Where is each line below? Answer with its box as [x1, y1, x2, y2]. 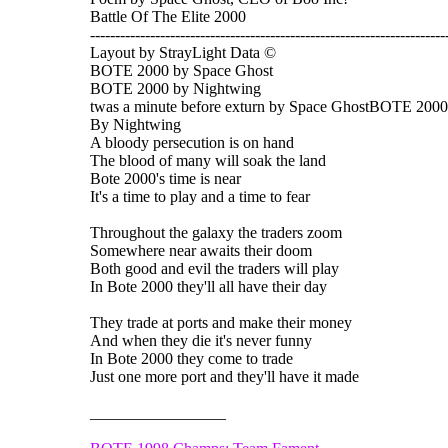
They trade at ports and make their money [90, 313, 352, 331]
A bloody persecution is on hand [90, 133, 294, 151]
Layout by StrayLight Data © [90, 43, 276, 61]
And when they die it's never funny [90, 331, 312, 349]
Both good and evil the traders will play [90, 259, 339, 277]
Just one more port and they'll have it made [90, 367, 359, 385]
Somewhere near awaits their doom [90, 241, 312, 259]
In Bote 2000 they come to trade [90, 349, 293, 367]
